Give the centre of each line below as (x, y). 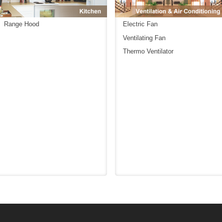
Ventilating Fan (144, 38)
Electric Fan (140, 24)
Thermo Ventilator (148, 51)
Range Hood (22, 24)
